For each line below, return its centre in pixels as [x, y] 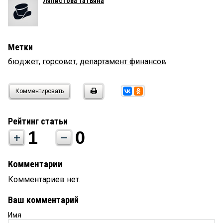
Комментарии [35, 165]
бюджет [23, 62]
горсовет [59, 62]
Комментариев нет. [44, 180]
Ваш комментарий [43, 200]
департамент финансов [123, 62]
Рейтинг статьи [38, 121]
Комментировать [40, 91]
